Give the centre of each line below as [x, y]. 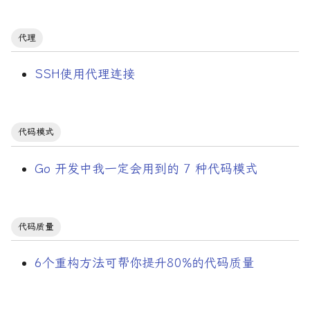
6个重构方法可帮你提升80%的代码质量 [144, 263]
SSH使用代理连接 [84, 74]
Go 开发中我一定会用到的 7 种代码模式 [146, 168]
